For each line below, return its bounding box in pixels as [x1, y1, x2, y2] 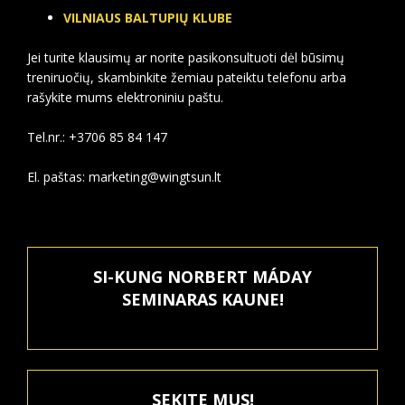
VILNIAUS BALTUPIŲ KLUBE [63, 9, 232, 26]
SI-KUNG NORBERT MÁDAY [93, 266, 312, 287]
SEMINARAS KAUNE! [121, 288, 284, 310]
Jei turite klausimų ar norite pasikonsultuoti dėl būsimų [27, 49, 344, 66]
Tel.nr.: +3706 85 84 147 [27, 128, 167, 146]
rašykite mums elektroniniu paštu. [27, 89, 223, 106]
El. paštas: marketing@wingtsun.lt [27, 168, 221, 185]
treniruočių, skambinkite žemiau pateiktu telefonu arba [27, 69, 346, 86]
